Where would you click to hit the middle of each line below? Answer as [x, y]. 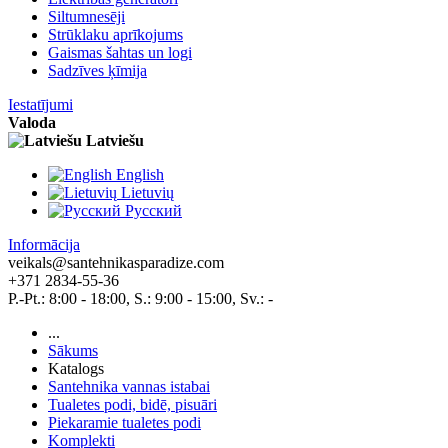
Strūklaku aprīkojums [115, 34]
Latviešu [115, 140]
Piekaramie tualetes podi [124, 422]
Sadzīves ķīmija [97, 70]
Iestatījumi [40, 104]
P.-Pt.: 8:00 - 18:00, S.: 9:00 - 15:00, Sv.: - [140, 298]
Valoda [32, 122]
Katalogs [76, 368]
